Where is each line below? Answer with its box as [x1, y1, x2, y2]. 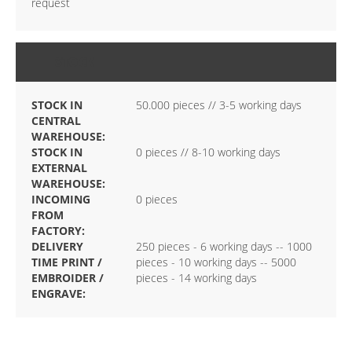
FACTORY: [31, 223, 85, 239]
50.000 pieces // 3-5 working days [135, 97, 302, 113]
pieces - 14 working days [135, 270, 257, 286]
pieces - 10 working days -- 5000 [135, 255, 296, 270]
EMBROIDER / [31, 270, 104, 286]
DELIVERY [31, 239, 83, 255]
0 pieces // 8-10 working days [135, 145, 280, 160]
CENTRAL [31, 113, 81, 129]
